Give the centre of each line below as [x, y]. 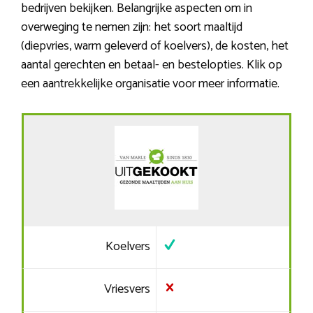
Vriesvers [128, 290]
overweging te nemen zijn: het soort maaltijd [132, 28]
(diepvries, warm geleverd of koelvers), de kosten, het [155, 46]
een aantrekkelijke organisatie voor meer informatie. [150, 84]
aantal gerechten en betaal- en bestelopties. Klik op [152, 65]
